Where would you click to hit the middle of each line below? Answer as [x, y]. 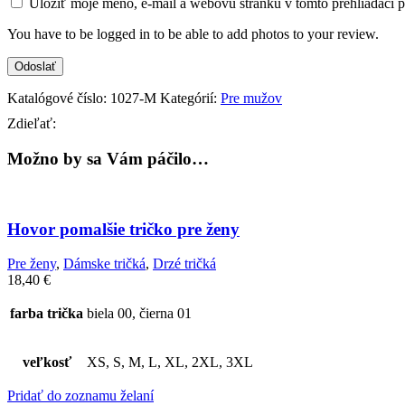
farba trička [47, 314]
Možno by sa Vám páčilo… [108, 159]
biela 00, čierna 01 [139, 314]
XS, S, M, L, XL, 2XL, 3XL [170, 363]
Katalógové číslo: [59, 99]
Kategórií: [188, 99]
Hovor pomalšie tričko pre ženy [123, 229]
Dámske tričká [104, 264]
